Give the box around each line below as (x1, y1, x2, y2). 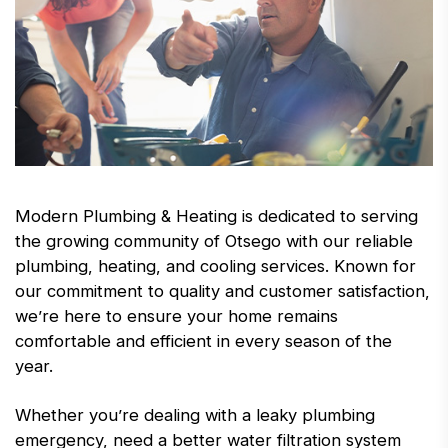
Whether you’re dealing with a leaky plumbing (15, 404, 375, 425)
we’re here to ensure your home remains (15, 305, 338, 326)
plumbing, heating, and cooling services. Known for (15, 255, 416, 276)
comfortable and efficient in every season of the (15, 330, 392, 351)
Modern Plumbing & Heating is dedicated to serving (15, 205, 418, 226)
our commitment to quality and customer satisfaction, (15, 280, 430, 301)
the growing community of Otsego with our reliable (15, 230, 413, 251)
